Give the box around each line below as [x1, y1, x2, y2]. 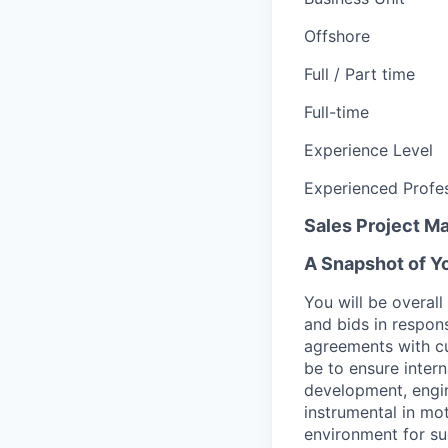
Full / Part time [304, 63, 415, 84]
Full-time [304, 101, 369, 122]
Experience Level [304, 139, 433, 160]
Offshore [304, 25, 370, 46]
